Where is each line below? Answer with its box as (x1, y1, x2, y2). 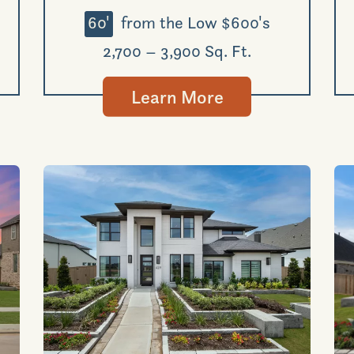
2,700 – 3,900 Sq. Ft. (103, 40, 251, 61)
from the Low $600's (116, 11, 270, 32)
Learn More (130, 85, 224, 108)
